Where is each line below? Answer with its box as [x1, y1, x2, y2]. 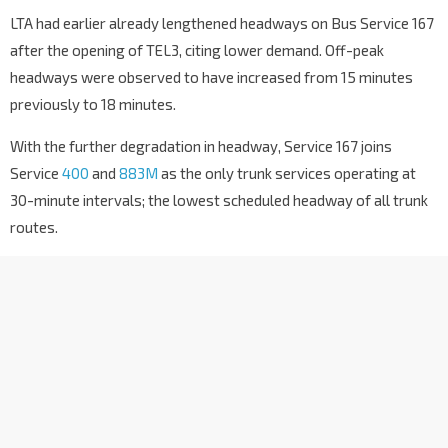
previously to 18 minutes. [10, 95, 176, 114]
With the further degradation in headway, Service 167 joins [10, 137, 392, 156]
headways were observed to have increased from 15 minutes [10, 68, 413, 87]
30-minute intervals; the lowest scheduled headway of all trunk [10, 191, 428, 210]
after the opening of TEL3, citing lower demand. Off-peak [10, 41, 384, 60]
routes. [10, 218, 58, 237]
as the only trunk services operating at [158, 164, 416, 183]
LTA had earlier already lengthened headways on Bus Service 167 [10, 14, 434, 33]
